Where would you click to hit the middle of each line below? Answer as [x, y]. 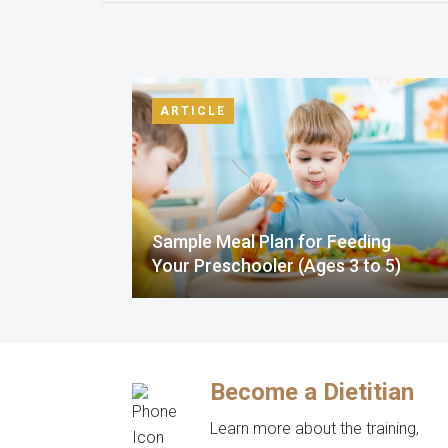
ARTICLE [193, 111]
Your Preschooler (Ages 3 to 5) [276, 265]
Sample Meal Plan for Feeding [271, 241]
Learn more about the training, [315, 428]
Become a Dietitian [312, 392]
